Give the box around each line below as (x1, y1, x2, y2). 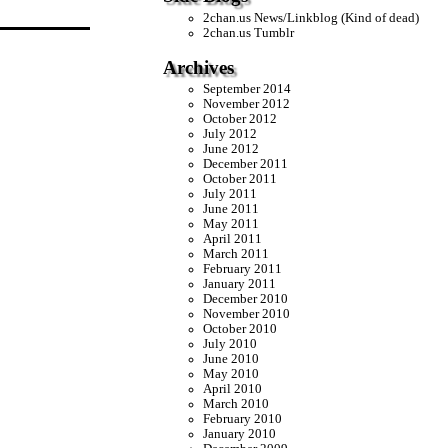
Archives (163, 56, 235, 78)
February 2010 (203, 412, 283, 427)
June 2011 (203, 202, 260, 217)
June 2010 (203, 352, 260, 367)
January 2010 (203, 427, 277, 442)
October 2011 (203, 172, 278, 187)
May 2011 (203, 217, 260, 232)
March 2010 (203, 397, 270, 412)
